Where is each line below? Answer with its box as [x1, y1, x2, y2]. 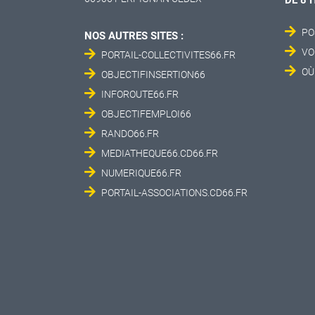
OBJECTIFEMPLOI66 [101, 108, 191, 120]
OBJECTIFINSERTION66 [101, 69, 205, 80]
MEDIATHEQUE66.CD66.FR [101, 148, 218, 159]
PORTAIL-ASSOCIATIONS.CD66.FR [101, 187, 247, 198]
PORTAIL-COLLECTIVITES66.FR [101, 49, 236, 60]
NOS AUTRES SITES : [84, 30, 184, 42]
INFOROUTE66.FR [101, 89, 179, 100]
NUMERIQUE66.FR [101, 167, 181, 179]
